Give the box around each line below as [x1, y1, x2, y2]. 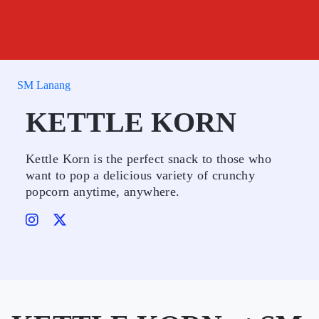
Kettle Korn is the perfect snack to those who [26, 152, 272, 166]
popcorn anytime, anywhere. [26, 184, 180, 199]
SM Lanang [17, 79, 70, 91]
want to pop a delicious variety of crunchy [26, 168, 256, 182]
